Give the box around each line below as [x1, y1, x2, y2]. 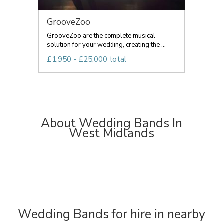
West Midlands [69, 125, 154, 142]
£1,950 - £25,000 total [47, 54, 126, 64]
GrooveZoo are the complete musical [47, 31, 155, 40]
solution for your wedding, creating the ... [47, 40, 166, 49]
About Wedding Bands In [41, 115, 182, 132]
